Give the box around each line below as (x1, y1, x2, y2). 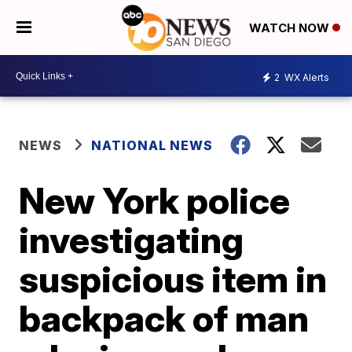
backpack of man (19, 296, 310, 340)
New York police (19, 178, 291, 222)
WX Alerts (282, 71, 329, 83)
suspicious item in (19, 257, 328, 301)
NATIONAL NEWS (91, 137, 214, 153)
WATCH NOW (249, 20, 332, 36)
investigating (19, 218, 244, 262)
